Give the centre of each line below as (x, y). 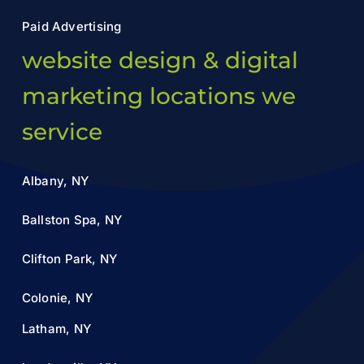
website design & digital (160, 60)
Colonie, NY (57, 297)
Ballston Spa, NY (72, 219)
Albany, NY (55, 180)
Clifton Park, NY (69, 258)
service (62, 131)
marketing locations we (158, 95)
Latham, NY (56, 328)
